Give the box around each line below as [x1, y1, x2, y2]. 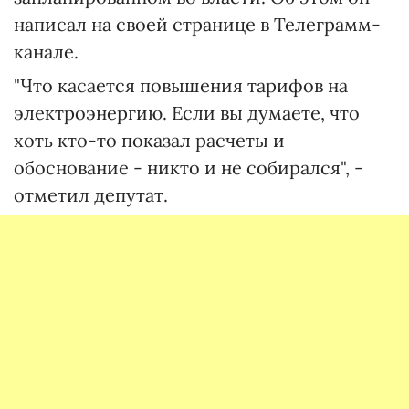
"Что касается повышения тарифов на [14, 74, 348, 98]
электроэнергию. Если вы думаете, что [14, 101, 360, 125]
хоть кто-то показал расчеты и [14, 129, 285, 152]
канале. [14, 40, 79, 64]
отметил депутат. [14, 184, 168, 207]
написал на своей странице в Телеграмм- [14, 13, 381, 37]
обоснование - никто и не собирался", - [14, 156, 363, 180]
